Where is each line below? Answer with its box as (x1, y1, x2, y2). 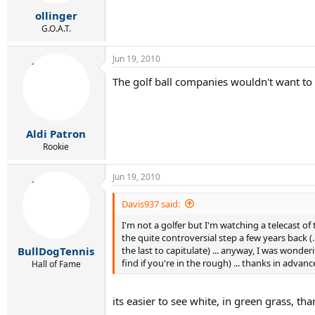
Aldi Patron (26, 126, 86, 141)
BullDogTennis (18, 244, 94, 258)
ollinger (34, 8, 77, 22)
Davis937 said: (122, 197, 180, 210)
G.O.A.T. (41, 22, 71, 34)
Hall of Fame (31, 258, 81, 270)
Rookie (43, 140, 69, 153)
